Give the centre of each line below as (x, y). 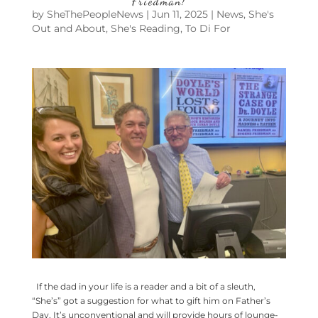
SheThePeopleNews (95, 15)
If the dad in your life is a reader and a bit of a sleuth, (143, 287)
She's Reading (145, 29)
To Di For (208, 29)
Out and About (68, 29)
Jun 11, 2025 (180, 15)
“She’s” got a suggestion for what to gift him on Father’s (151, 301)
